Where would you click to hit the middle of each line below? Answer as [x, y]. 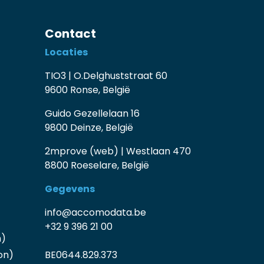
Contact [70, 34]
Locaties [66, 52]
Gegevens [70, 189]
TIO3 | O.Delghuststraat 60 [106, 76]
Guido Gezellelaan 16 [92, 114]
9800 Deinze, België [89, 128]
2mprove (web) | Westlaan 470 [118, 151]
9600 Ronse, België [88, 90]
